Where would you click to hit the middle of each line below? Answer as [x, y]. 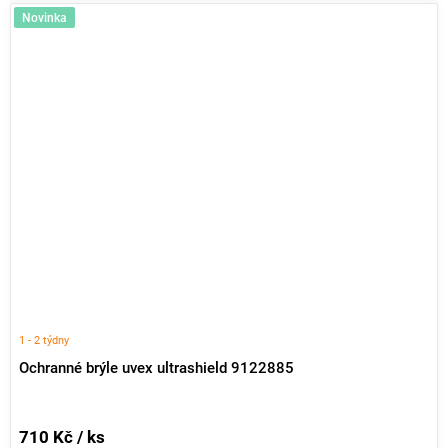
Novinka [44, 18]
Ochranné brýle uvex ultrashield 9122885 [156, 369]
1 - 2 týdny [44, 339]
